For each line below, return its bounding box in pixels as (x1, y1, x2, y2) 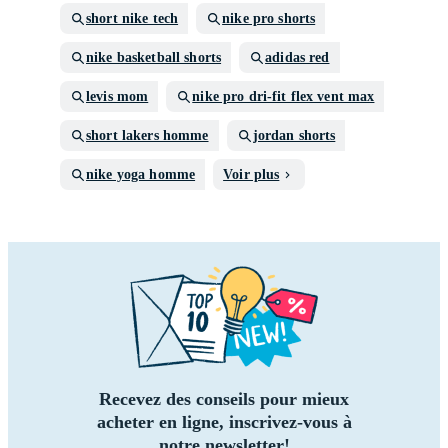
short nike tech (86, 11, 179, 26)
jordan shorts (252, 128, 336, 143)
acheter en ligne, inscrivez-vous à (96, 412, 352, 432)
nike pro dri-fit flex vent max (192, 89, 375, 104)
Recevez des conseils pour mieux (99, 389, 349, 409)
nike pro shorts (222, 11, 316, 26)
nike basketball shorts (86, 50, 222, 65)
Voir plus (223, 167, 280, 182)
